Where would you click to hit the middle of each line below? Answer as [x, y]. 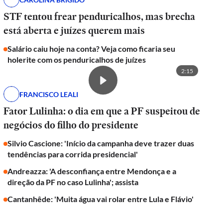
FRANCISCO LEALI [49, 94]
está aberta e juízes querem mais [74, 30]
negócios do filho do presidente [71, 125]
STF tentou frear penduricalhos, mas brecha [100, 16]
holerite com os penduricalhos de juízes [77, 59]
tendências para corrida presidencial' [73, 154]
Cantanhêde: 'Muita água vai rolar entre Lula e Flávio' [101, 199]
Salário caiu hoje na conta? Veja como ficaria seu [92, 49]
